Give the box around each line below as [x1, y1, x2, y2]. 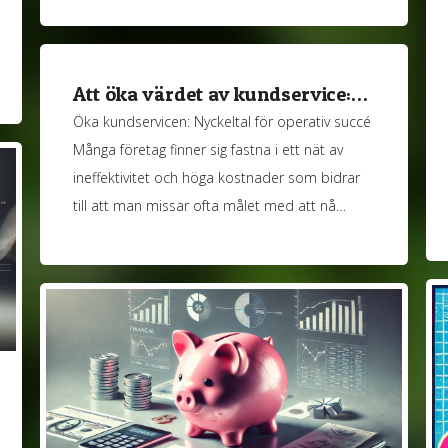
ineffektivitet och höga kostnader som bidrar [73, 167, 361, 187]
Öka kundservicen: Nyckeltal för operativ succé [73, 111, 372, 131]
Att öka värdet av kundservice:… [73, 82, 369, 107]
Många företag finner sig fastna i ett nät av [73, 139, 344, 159]
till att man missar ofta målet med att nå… [73, 195, 347, 215]
